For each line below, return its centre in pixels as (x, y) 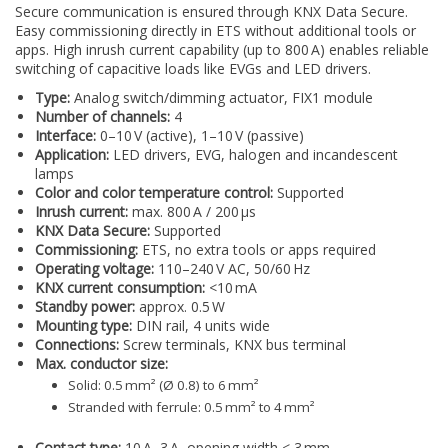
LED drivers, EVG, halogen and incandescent (253, 154)
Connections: (77, 344)
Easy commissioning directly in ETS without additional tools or (215, 30)
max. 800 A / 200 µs (192, 211)
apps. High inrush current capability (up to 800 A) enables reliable (222, 49)
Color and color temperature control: (154, 192)
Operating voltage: (94, 268)
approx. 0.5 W (180, 306)
